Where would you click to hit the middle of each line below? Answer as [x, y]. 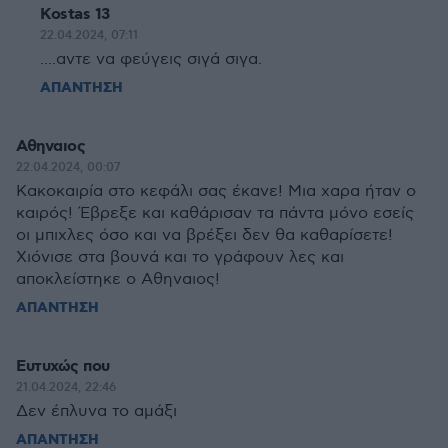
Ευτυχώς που [63, 366]
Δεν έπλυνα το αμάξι [96, 411]
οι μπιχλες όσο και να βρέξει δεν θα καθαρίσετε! [204, 235]
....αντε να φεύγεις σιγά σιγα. [151, 59]
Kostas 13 [75, 14]
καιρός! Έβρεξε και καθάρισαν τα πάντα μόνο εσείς [215, 213]
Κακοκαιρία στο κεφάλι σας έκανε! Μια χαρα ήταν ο [216, 191]
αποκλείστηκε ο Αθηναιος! [118, 279]
